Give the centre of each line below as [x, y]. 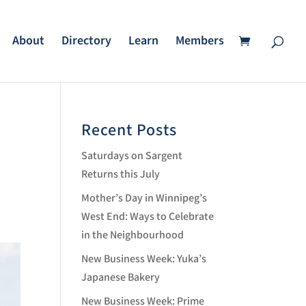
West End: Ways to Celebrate [148, 217]
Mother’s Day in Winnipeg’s [144, 198]
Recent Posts [129, 130]
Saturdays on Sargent [132, 156]
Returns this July [121, 175]
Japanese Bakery [121, 278]
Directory [86, 41]
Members [200, 41]
